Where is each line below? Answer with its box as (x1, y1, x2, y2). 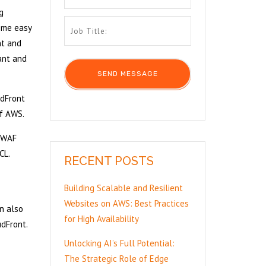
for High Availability (64, 213, 139, 224)
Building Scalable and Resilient (64, 182, 183, 194)
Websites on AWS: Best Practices (64, 198, 189, 209)
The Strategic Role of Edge (64, 253, 169, 264)
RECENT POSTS (64, 154, 154, 168)
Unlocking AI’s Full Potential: (64, 237, 175, 249)
